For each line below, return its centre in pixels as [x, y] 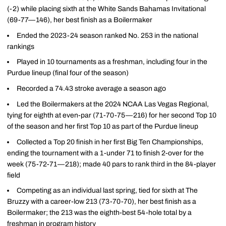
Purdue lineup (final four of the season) [68, 73]
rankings [21, 46]
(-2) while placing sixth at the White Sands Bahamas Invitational [106, 9]
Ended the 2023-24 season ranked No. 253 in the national [107, 35]
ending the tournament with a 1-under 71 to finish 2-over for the [105, 153]
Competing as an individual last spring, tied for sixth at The [107, 191]
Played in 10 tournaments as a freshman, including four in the [112, 62]
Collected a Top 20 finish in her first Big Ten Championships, [110, 142]
